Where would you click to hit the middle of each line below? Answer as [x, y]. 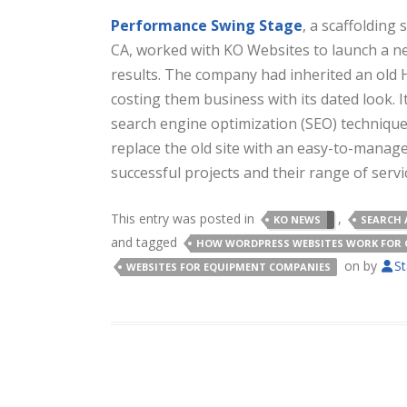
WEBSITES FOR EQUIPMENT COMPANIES [228, 266]
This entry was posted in [184, 218]
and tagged [146, 242]
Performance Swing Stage [207, 25]
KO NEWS [297, 219]
